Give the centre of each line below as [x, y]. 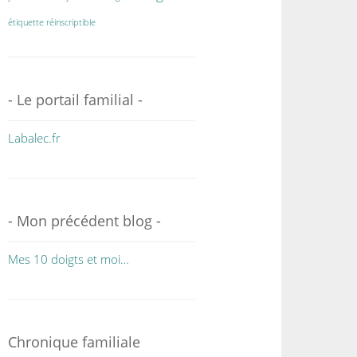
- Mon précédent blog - [85, 221]
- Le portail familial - [76, 100]
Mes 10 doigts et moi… [69, 259]
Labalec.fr [35, 138]
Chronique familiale [75, 342]
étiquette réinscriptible [52, 22]
